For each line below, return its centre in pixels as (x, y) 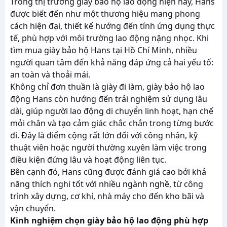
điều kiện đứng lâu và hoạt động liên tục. (88, 160)
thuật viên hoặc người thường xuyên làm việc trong (108, 147)
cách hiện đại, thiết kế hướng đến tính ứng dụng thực (112, 26)
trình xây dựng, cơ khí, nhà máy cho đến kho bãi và (107, 196)
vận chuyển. (33, 208)
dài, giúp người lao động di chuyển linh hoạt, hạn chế (112, 111)
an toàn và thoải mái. (50, 74)
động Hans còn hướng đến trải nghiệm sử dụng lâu (109, 99)
